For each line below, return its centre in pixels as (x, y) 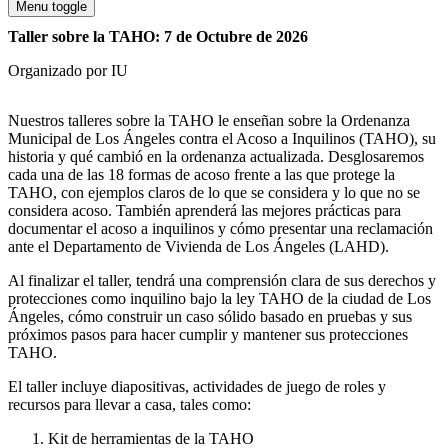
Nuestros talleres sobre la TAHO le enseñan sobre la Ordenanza (209, 120)
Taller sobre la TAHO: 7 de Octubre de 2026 (158, 36)
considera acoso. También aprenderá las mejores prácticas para (204, 210)
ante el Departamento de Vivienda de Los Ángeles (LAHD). (198, 246)
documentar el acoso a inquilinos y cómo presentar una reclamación (220, 228)
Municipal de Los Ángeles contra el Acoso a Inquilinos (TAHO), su (222, 138)
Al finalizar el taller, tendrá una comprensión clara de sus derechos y (222, 280)
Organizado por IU (68, 70)
